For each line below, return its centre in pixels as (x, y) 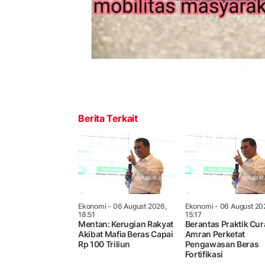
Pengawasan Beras (222, 244)
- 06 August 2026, (136, 206)
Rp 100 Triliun (104, 244)
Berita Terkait (108, 118)
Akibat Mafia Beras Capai (126, 234)
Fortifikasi (204, 254)
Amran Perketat (215, 234)
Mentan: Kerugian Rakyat (126, 224)
